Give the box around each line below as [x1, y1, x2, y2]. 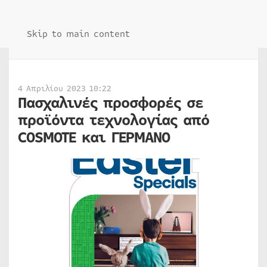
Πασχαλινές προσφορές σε [18, 92, 203, 114]
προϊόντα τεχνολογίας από [18, 109, 209, 132]
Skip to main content [27, 27, 130, 41]
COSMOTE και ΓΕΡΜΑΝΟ [18, 126, 170, 149]
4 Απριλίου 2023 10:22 [18, 83, 111, 95]
